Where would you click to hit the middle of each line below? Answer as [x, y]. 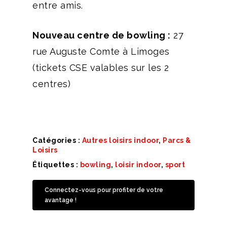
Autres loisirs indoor [120, 141]
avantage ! [61, 200]
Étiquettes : [56, 165]
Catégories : [57, 141]
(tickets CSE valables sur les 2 [101, 68]
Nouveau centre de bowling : [102, 35]
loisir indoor [138, 165]
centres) [51, 84]
